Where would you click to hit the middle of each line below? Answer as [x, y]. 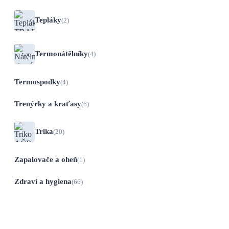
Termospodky [37, 82]
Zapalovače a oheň [46, 159]
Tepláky [48, 20]
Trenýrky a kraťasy [48, 104]
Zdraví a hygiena [43, 181]
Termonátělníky [61, 54]
